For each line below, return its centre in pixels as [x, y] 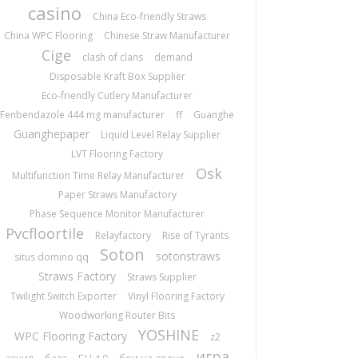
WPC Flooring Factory [70, 336]
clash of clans [113, 57]
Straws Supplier [161, 277]
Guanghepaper [52, 134]
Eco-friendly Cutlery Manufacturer [117, 95]
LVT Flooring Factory [117, 154]
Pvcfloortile [45, 233]
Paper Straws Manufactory [117, 195]
